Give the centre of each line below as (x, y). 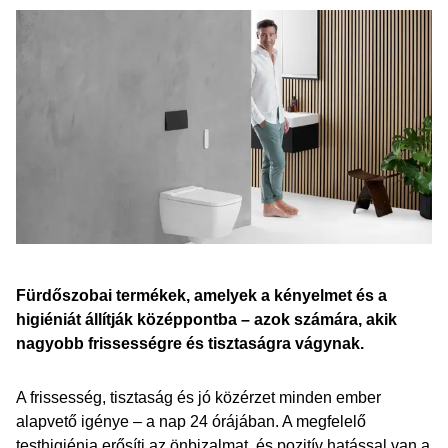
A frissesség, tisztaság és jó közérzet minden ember (198, 397)
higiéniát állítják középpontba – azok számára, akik (206, 319)
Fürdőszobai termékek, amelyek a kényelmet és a (201, 295)
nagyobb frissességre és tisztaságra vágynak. (190, 343)
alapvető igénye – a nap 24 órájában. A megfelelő (191, 421)
